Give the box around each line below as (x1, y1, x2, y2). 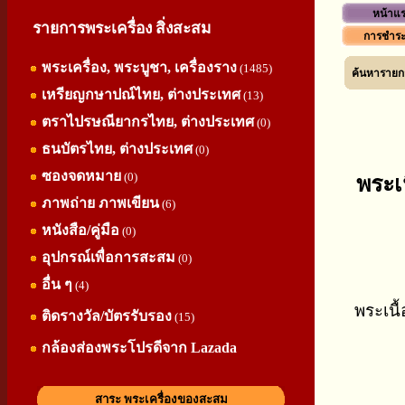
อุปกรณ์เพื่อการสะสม (42, 250, 175, 265)
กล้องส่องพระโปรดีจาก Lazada (42, 340, 237, 355)
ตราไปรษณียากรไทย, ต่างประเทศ (42, 114, 254, 129)
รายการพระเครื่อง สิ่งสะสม (25, 20, 211, 37)
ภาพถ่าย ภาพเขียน (42, 195, 159, 211)
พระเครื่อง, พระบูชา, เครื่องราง (42, 60, 237, 75)
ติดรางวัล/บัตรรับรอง (42, 308, 172, 324)
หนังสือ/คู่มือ (42, 222, 119, 238)
